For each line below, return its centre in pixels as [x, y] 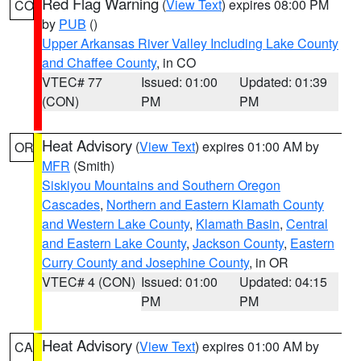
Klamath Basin [238, 224]
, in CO [176, 62]
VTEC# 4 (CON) [89, 282]
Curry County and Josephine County [145, 262]
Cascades [71, 204]
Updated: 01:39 [284, 82]
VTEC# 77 [72, 82]
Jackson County [238, 243]
